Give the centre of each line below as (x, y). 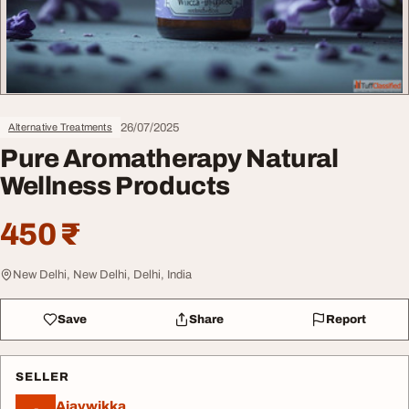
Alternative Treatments (60, 127)
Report (346, 319)
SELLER (43, 377)
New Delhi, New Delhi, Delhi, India (102, 275)
